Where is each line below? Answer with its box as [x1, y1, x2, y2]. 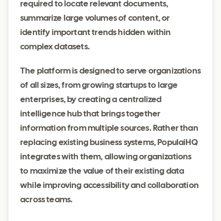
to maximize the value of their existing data [20, 168, 184, 175]
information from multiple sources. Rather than [20, 125, 198, 132]
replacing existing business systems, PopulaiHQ [20, 139, 198, 147]
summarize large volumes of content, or [20, 15, 170, 22]
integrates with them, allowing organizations [20, 153, 192, 161]
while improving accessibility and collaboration [20, 182, 199, 189]
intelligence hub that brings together [20, 110, 161, 118]
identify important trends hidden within [20, 29, 171, 37]
